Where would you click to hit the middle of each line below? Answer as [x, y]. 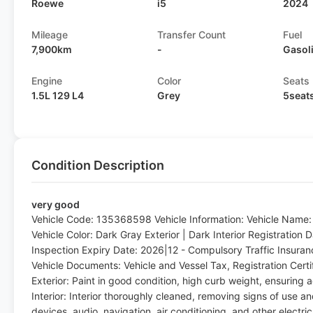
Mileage [50, 35]
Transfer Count [192, 35]
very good [56, 204]
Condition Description [98, 165]
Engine [47, 81]
